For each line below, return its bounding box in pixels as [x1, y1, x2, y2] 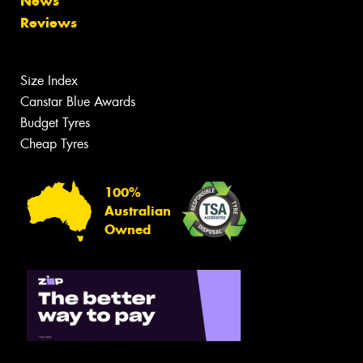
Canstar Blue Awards [20, 93, 135, 111]
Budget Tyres [20, 114, 90, 132]
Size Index [20, 72, 78, 90]
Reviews [20, 14, 77, 32]
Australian [105, 203, 171, 220]
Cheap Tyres [20, 135, 88, 153]
